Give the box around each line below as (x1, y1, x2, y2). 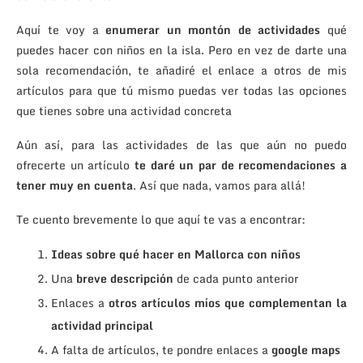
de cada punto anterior (173, 268, 298, 288)
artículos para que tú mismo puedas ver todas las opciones (16, 80, 347, 100)
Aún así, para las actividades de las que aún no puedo (16, 135, 347, 154)
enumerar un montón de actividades (105, 19, 321, 39)
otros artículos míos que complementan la (109, 293, 347, 312)
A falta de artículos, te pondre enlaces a (51, 340, 271, 359)
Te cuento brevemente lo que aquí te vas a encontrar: (16, 209, 305, 228)
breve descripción (76, 268, 173, 288)
